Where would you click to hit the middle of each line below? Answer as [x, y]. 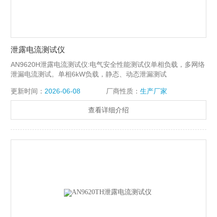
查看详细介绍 [108, 110]
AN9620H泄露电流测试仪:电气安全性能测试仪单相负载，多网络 [108, 65]
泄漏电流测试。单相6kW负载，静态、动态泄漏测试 [89, 74]
